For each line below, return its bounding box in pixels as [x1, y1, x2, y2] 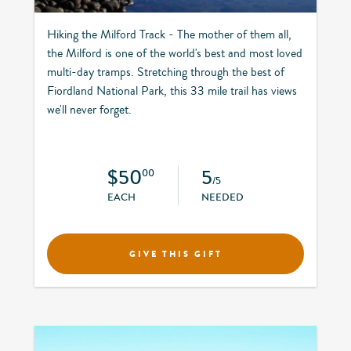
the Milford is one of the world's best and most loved [47, 44, 302, 62]
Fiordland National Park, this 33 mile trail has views [47, 81, 297, 100]
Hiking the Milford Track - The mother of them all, [47, 25, 291, 43]
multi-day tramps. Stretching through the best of [47, 63, 284, 81]
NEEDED [201, 190, 244, 204]
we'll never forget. [47, 100, 132, 118]
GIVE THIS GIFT [128, 247, 223, 260]
